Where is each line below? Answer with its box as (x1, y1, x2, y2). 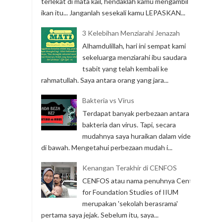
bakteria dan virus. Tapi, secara (82, 120, 176, 129)
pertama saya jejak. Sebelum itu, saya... (41, 211, 159, 220)
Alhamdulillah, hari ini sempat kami (82, 42, 186, 51)
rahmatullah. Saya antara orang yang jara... (41, 76, 168, 85)
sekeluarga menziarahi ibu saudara (82, 53, 187, 62)
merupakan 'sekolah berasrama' (82, 199, 178, 208)
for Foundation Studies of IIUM (82, 188, 178, 197)
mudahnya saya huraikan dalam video (82, 132, 195, 141)
